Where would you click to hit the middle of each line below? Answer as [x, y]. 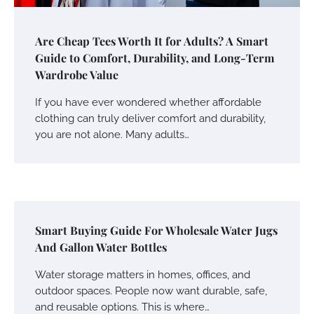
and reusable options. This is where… [122, 306]
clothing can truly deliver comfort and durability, [150, 118]
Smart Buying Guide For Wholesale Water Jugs [156, 230]
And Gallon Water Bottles [101, 247]
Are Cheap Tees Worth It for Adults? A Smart [152, 41]
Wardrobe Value [77, 74]
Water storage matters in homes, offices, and [143, 274]
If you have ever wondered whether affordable [148, 102]
